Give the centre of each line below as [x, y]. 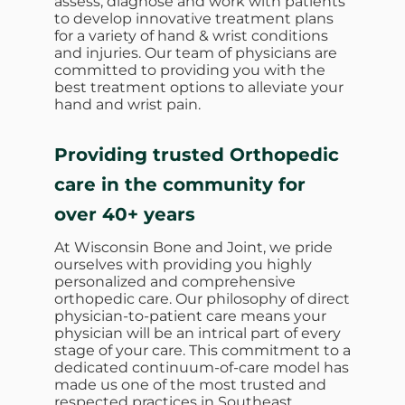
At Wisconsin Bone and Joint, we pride [193, 247]
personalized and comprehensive [175, 281]
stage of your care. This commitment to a [202, 350]
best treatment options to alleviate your [199, 87]
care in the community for [180, 184]
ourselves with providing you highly [183, 264]
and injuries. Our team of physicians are [196, 52]
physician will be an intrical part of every [198, 333]
